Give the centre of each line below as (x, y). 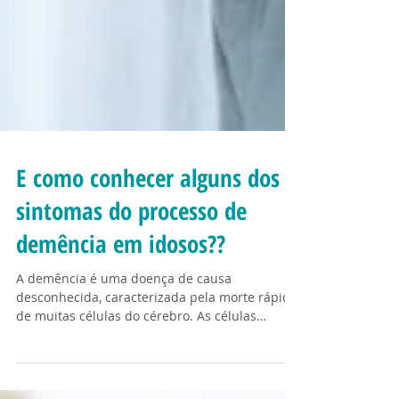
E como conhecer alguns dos (148, 298)
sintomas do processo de (131, 331)
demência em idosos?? (121, 364)
